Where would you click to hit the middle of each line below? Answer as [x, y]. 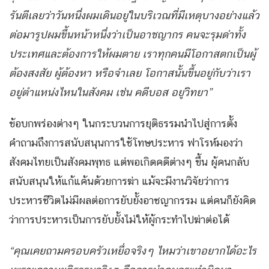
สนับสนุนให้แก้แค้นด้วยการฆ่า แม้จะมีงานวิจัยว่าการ [119, 181]
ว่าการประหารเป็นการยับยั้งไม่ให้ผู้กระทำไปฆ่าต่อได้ [119, 220]
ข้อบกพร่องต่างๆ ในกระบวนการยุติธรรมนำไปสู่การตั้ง [123, 124]
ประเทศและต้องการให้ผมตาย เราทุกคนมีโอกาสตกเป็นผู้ [132, 54]
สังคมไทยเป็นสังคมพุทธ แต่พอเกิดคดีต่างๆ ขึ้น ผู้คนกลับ [129, 162]
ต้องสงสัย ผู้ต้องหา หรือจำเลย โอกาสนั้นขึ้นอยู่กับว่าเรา [130, 73]
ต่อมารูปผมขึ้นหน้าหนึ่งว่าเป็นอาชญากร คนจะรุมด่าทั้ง [127, 35]
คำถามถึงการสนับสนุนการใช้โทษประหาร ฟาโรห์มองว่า [126, 143]
